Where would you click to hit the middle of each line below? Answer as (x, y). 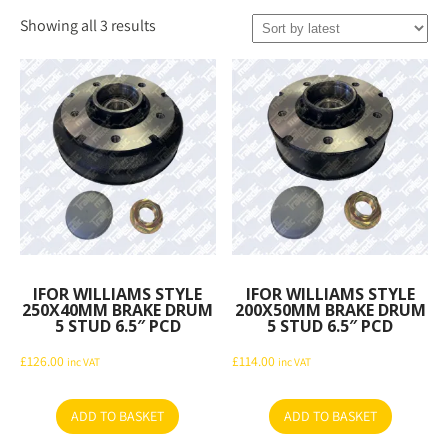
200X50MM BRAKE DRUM (330, 310)
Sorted (177, 25)
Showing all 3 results (88, 26)
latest (173, 73)
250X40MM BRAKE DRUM (118, 310)
